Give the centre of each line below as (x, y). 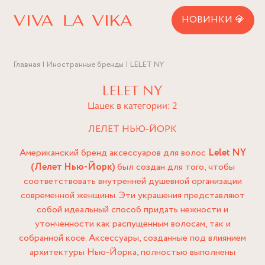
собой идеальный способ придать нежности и (132, 210)
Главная (27, 65)
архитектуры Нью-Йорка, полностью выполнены (132, 252)
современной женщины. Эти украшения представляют (132, 195)
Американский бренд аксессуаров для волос (114, 153)
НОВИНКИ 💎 (213, 20)
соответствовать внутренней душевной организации (132, 181)
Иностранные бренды (85, 65)
